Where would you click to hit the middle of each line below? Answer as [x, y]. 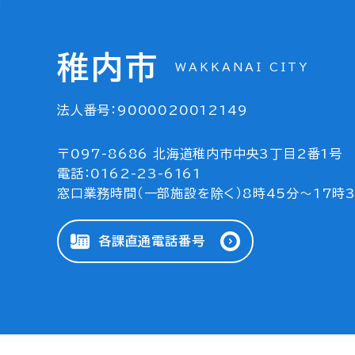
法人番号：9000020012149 [153, 110]
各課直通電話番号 [152, 241]
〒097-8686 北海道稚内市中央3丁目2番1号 [200, 154]
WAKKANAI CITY [242, 67]
